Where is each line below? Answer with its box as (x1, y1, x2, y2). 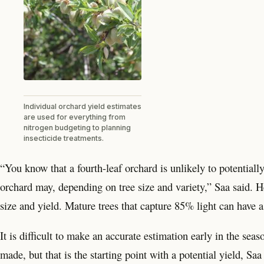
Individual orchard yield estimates (24, 101, 141, 111)
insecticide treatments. (24, 133, 104, 143)
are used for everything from (24, 112, 126, 121)
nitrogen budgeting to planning (24, 123, 131, 132)
